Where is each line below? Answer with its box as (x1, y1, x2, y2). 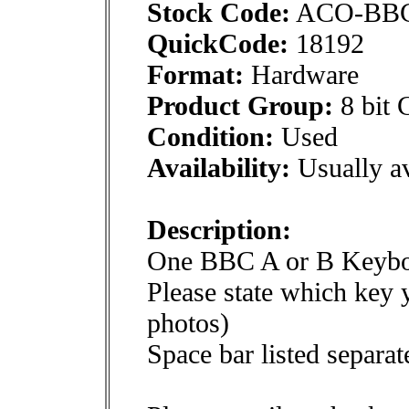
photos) (147, 308, 229, 338)
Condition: (147, 121, 274, 152)
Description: (147, 215, 291, 245)
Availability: (147, 152, 290, 183)
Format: (147, 59, 244, 89)
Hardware (244, 59, 359, 89)
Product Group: (147, 90, 333, 121)
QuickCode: (147, 28, 288, 58)
